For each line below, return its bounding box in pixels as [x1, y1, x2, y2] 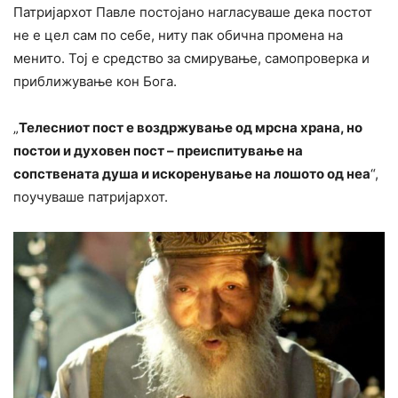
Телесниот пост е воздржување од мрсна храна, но [19, 119, 362, 137]
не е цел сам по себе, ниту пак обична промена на [13, 27, 343, 44]
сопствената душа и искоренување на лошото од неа [13, 165, 370, 183]
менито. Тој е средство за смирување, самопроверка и [13, 50, 370, 68]
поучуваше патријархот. [13, 188, 168, 206]
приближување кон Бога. [13, 73, 177, 91]
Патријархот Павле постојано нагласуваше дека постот [13, 4, 372, 21]
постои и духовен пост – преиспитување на [13, 142, 303, 160]
